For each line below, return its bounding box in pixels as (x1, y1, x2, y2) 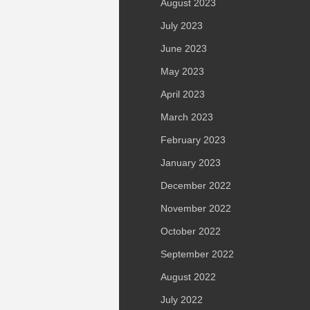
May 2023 (161, 66, 204, 77)
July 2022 (161, 294, 203, 305)
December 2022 (161, 180, 231, 191)
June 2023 (161, 43, 207, 54)
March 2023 (161, 111, 213, 122)
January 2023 (161, 157, 221, 168)
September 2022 (161, 248, 234, 259)
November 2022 (161, 203, 231, 214)
